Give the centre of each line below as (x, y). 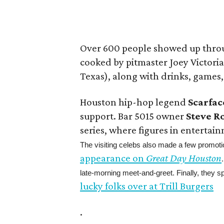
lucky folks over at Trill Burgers (147, 186)
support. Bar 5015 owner (133, 116)
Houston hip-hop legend (134, 102)
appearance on (113, 158)
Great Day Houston (184, 158)
